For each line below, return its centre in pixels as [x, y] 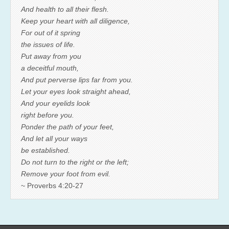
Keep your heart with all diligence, [75, 21]
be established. [45, 150]
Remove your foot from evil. [66, 174]
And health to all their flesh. [65, 9]
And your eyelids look [55, 103]
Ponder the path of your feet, [67, 127]
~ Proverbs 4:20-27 [52, 185]
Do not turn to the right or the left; [75, 162]
